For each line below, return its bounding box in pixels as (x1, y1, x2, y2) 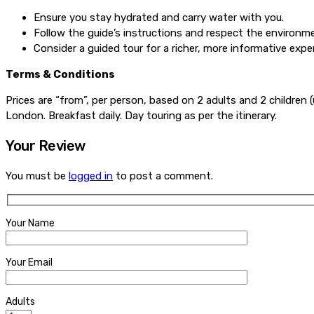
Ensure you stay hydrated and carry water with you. (34, 11, 284, 24)
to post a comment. (113, 169, 213, 182)
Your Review (6, 137, 86, 154)
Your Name (6, 217, 55, 230)
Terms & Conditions (6, 67, 115, 81)
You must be (6, 169, 69, 182)
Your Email (6, 257, 53, 269)
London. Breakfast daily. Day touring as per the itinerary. (6, 109, 277, 122)
